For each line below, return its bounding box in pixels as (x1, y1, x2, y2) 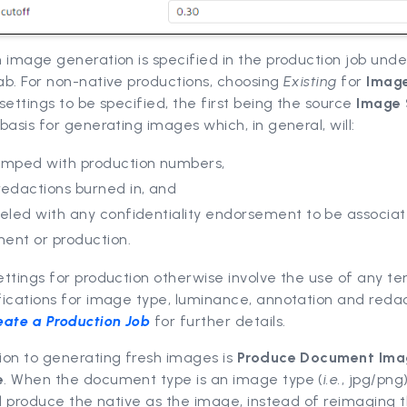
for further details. (154, 312, 286, 330)
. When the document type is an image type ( (4, 370, 323, 388)
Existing (283, 72, 342, 90)
